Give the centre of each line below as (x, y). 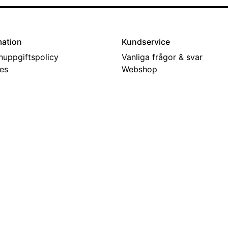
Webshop (139, 69)
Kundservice (146, 42)
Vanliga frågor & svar (162, 57)
